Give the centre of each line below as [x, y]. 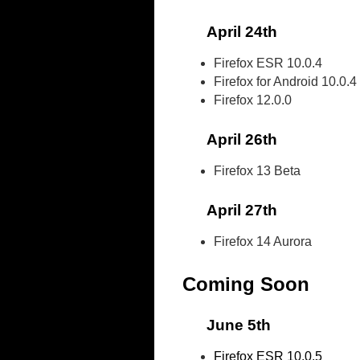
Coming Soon [246, 284]
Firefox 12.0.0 [253, 100]
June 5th [239, 325]
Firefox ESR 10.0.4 [268, 63]
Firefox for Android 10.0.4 [286, 82]
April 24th [242, 32]
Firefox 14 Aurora [263, 242]
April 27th [242, 211]
